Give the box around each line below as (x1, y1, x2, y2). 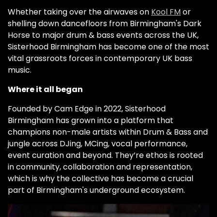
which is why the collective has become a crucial (8, 172, 193, 184)
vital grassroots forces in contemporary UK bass (8, 52, 192, 64)
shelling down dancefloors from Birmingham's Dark (8, 17, 201, 29)
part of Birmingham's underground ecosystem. (8, 184, 185, 196)
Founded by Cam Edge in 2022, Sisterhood (8, 103, 166, 114)
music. (8, 64, 31, 76)
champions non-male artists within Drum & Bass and (8, 126, 208, 138)
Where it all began (8, 83, 83, 95)
